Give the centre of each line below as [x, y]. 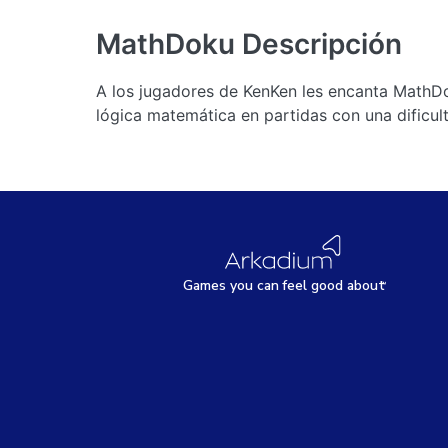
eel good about [335, 286]
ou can [257, 286]
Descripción [322, 44]
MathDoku [165, 44]
